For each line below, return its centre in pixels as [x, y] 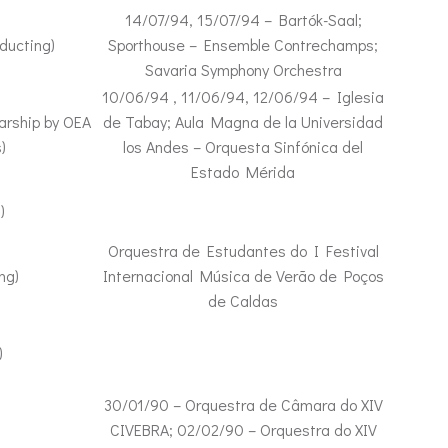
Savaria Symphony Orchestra [243, 69]
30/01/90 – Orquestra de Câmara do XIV [243, 404]
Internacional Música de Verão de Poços [243, 275]
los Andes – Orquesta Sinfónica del [243, 146]
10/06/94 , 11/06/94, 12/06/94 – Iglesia [243, 96]
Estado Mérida [243, 171]
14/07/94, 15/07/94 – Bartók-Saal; [243, 19]
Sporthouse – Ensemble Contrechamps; [243, 44]
